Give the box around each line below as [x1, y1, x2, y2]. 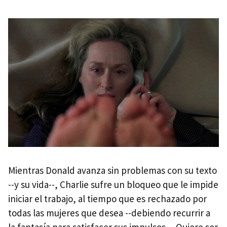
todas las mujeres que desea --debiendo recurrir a [8, 206, 210, 219]
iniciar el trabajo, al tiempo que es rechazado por [8, 192, 207, 205]
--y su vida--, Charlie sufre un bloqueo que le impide [8, 178, 218, 191]
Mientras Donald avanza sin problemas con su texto [8, 164, 217, 176]
